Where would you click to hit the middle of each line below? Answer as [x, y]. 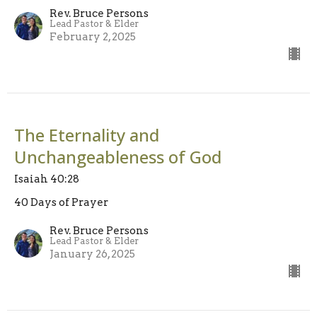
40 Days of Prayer [61, 202]
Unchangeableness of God [118, 156]
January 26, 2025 [92, 254]
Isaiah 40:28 [47, 179]
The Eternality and [87, 134]
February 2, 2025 [93, 36]
